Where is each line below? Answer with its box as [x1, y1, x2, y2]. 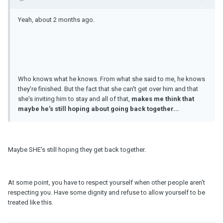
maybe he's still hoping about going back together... [18, 105, 179, 113]
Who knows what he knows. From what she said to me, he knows [18, 75, 205, 83]
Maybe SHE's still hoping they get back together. [8, 146, 146, 154]
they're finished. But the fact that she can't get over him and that [18, 85, 198, 93]
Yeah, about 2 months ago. [18, 16, 95, 24]
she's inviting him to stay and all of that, [18, 95, 131, 103]
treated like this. [8, 199, 53, 207]
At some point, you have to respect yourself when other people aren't [8, 179, 205, 187]
